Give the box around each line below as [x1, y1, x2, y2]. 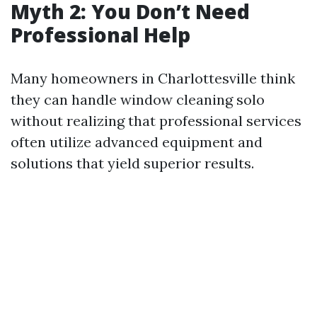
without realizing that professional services [11, 112, 301, 129]
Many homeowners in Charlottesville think [11, 69, 295, 87]
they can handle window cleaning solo [11, 91, 265, 108]
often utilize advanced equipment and [11, 133, 263, 151]
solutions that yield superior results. [11, 154, 254, 172]
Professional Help [11, 21, 190, 48]
